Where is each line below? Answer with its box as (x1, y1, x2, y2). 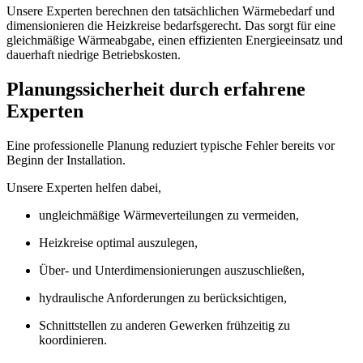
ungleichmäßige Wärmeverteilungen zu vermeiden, (39, 207, 299, 222)
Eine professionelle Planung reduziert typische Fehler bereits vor (6, 138, 335, 152)
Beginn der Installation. (6, 152, 126, 167)
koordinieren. (39, 332, 107, 347)
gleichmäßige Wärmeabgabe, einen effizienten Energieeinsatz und (6, 32, 343, 47)
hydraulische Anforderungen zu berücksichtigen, (39, 290, 287, 305)
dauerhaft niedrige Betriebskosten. (6, 47, 181, 62)
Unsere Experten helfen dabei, (6, 180, 161, 194)
